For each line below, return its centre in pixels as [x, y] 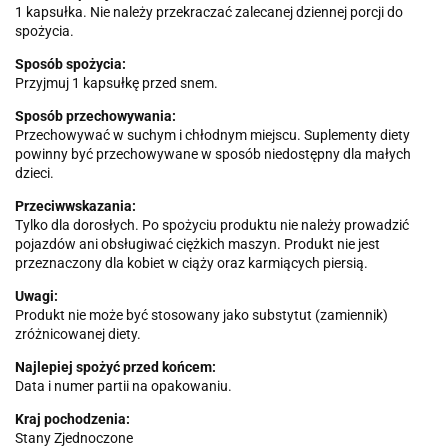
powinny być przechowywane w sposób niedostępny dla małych [213, 154]
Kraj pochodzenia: [72, 419]
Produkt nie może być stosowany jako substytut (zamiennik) [201, 315]
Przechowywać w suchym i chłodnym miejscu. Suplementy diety [212, 135]
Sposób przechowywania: [95, 116]
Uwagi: [36, 296]
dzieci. [34, 173]
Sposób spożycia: [70, 64]
